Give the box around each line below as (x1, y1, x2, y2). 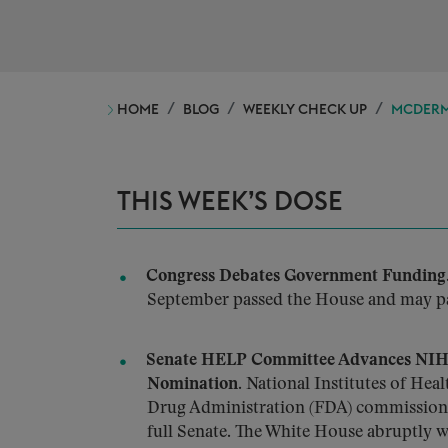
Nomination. (147, 376, 242, 393)
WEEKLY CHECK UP (243, 103, 367, 117)
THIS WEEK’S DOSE (117, 189, 343, 215)
